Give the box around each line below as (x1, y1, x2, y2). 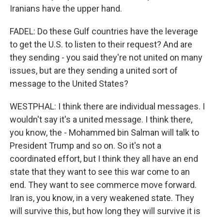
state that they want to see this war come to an (10, 167, 190, 177)
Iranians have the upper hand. (10, 3, 122, 14)
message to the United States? (10, 78, 128, 89)
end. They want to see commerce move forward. (10, 180, 197, 190)
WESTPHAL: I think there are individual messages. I (10, 101, 205, 111)
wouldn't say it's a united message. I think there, (10, 114, 192, 124)
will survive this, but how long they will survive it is (10, 206, 201, 216)
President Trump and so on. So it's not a (10, 140, 161, 151)
